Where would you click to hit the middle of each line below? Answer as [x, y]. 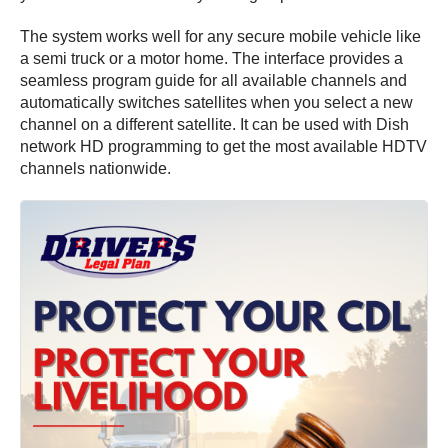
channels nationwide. [95, 168]
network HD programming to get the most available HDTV [223, 146]
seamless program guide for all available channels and [213, 80]
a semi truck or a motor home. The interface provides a [211, 58]
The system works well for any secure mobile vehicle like [220, 36]
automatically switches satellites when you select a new [216, 102]
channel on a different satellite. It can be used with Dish [214, 124]
